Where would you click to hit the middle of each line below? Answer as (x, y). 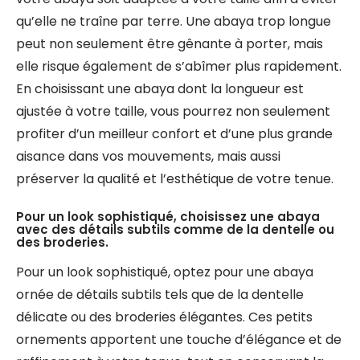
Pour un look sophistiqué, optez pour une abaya (165, 272)
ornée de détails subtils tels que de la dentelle (160, 295)
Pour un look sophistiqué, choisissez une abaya (168, 217)
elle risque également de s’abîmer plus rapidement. (179, 66)
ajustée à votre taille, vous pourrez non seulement (173, 111)
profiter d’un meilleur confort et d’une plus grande (174, 134)
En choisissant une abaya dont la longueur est (160, 89)
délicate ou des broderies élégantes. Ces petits (164, 317)
